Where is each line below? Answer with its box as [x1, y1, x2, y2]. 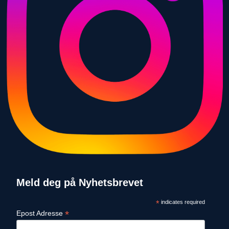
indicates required [159, 198, 205, 205]
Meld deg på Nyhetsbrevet [16, 176, 143, 188]
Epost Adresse [16, 209, 65, 217]
